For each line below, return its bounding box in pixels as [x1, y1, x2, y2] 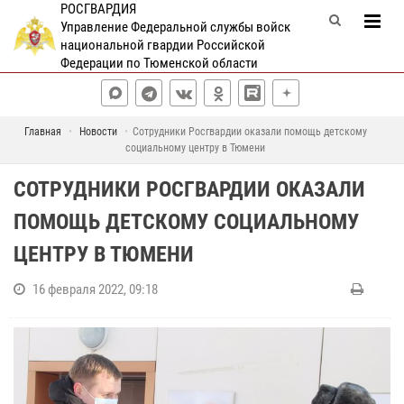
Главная [23, 125, 61, 138]
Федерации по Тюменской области [60, 55, 258, 71]
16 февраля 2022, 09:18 [32, 281, 158, 298]
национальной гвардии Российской [60, 37, 265, 53]
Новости [78, 125, 117, 138]
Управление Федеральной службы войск [60, 19, 290, 35]
